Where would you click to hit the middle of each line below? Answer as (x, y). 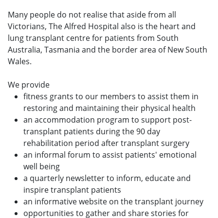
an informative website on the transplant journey (113, 201)
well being (42, 166)
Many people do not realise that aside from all (92, 14)
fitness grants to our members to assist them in (111, 96)
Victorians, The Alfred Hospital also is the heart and (102, 26)
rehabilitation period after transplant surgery (106, 143)
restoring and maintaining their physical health (109, 108)
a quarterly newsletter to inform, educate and (107, 178)
